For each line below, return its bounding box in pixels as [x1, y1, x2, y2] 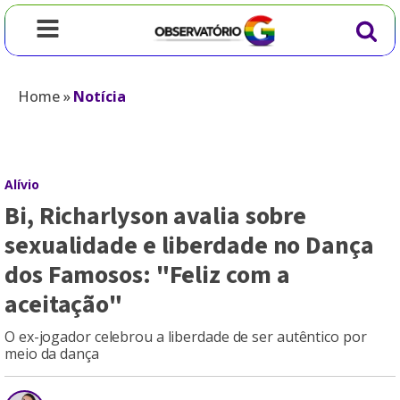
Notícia [73, 87, 126, 106]
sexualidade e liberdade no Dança [4, 228, 374, 263]
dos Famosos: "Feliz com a [4, 257, 290, 293]
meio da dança [4, 344, 99, 363]
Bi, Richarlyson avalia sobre [4, 198, 307, 234]
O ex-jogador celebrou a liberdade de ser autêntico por [4, 327, 367, 346]
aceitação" [4, 287, 122, 322]
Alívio [4, 176, 39, 193]
